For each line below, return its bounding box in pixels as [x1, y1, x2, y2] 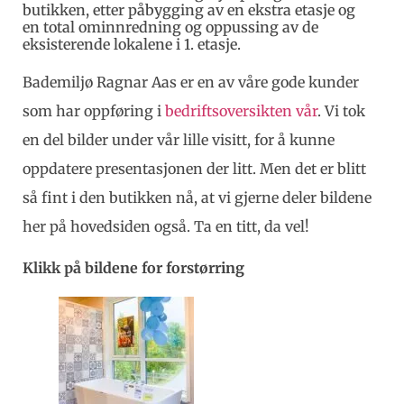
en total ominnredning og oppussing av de [23, 17, 318, 36]
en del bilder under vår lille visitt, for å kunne [23, 130, 335, 149]
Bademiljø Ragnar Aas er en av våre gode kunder [23, 72, 359, 91]
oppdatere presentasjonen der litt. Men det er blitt [23, 159, 366, 178]
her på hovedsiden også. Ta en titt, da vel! [23, 216, 309, 235]
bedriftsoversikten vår [165, 101, 317, 120]
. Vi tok [317, 101, 365, 120]
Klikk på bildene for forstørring [23, 259, 244, 278]
